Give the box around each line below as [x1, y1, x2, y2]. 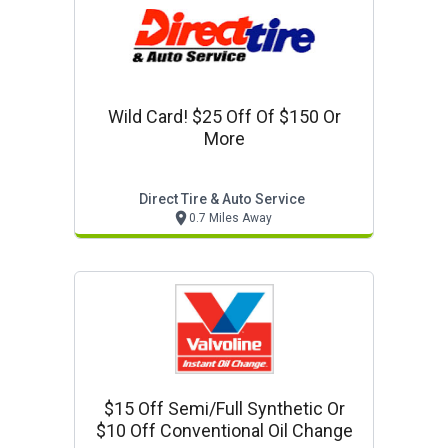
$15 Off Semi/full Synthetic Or [103, 398, 345, 419]
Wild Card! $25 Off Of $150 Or [107, 106, 341, 127]
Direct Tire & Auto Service [139, 191, 305, 207]
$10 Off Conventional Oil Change [95, 420, 353, 441]
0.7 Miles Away [189, 211, 272, 225]
